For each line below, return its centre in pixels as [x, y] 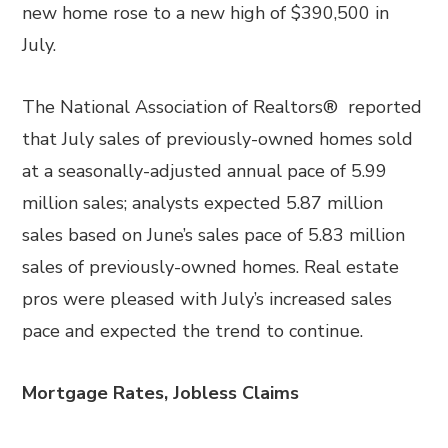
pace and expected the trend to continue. [193, 331]
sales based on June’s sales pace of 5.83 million [214, 235]
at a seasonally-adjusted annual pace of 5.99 [205, 171]
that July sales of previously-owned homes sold [218, 139]
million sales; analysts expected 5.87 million [203, 203]
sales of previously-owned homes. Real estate [211, 267]
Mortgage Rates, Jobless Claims [161, 393]
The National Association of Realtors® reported [222, 107]
